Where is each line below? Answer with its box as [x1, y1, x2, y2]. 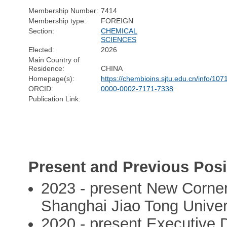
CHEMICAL [101, 26, 138, 35]
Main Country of [28, 55, 80, 64]
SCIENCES [101, 35, 137, 44]
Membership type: [28, 16, 87, 25]
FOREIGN [101, 16, 134, 25]
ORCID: [28, 84, 54, 93]
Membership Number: [28, 6, 99, 15]
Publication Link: [28, 94, 81, 103]
